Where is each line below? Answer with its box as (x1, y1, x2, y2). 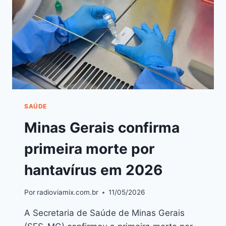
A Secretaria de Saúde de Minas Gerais (24, 208, 185, 218)
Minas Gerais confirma (24, 119, 180, 136)
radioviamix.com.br (37, 188, 99, 197)
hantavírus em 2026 (24, 161, 162, 179)
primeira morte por (24, 140, 154, 157)
